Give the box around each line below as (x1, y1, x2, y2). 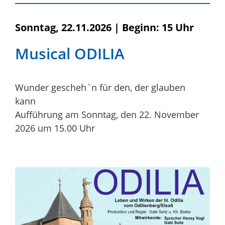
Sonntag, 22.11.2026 (15, 20, 111, 34)
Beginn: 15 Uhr (122, 20, 194, 34)
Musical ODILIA (15, 43, 125, 64)
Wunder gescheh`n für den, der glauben (15, 81, 185, 93)
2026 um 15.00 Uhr (15, 122, 95, 134)
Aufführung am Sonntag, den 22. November (15, 108, 199, 121)
